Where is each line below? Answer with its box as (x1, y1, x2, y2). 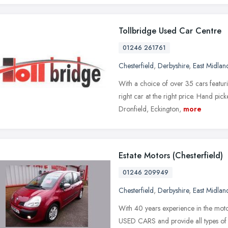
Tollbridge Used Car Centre (119, 24, 221, 37)
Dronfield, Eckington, (119, 103, 181, 114)
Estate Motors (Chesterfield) (119, 149, 223, 161)
